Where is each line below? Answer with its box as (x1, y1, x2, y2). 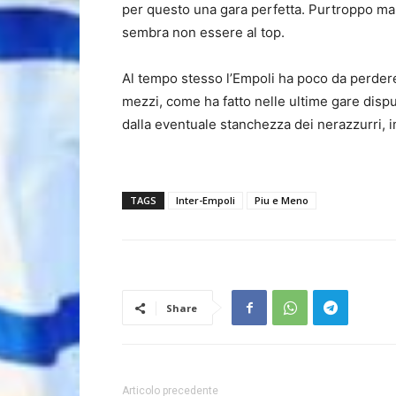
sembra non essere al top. (122, 24, 285, 42)
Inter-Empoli (176, 194, 235, 208)
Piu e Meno (255, 194, 308, 208)
